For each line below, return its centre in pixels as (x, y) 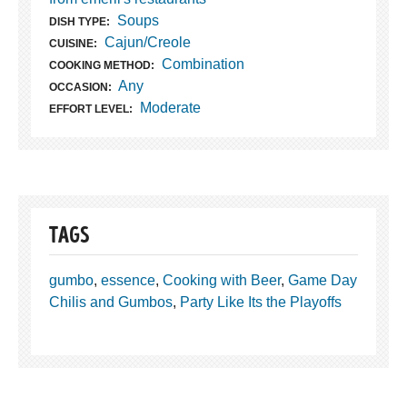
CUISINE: (73, 43)
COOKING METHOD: (102, 65)
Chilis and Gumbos (111, 302)
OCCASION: (80, 87)
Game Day (323, 280)
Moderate (170, 107)
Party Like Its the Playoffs (261, 302)
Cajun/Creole (147, 42)
